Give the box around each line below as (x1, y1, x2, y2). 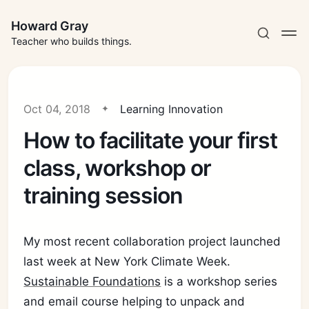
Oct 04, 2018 (23, 102, 91, 116)
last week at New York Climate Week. (23, 255, 231, 268)
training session (23, 182, 183, 209)
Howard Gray (11, 19, 88, 33)
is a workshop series (161, 275, 278, 288)
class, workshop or (23, 154, 212, 181)
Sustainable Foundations (23, 275, 161, 288)
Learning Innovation (120, 102, 223, 116)
